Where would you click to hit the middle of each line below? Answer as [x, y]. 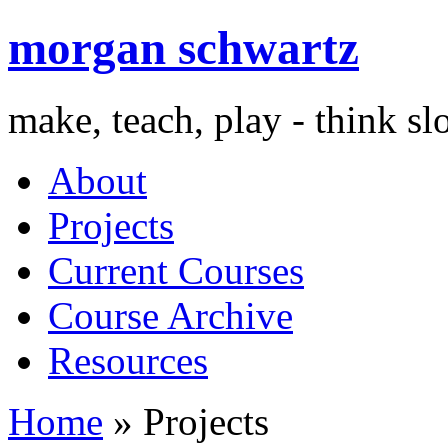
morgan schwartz [183, 48]
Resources [128, 360]
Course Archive [170, 315]
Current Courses [176, 270]
